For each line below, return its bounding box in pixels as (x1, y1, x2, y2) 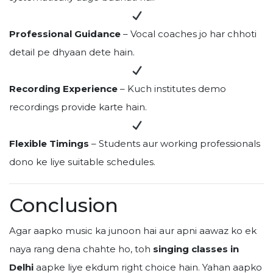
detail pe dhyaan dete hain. (9, 46, 135, 58)
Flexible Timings (9, 138, 89, 149)
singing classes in (153, 243, 239, 255)
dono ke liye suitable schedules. (9, 156, 155, 168)
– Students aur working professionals (89, 138, 260, 149)
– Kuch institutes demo (118, 83, 226, 94)
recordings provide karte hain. (9, 101, 147, 113)
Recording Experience (9, 83, 118, 94)
